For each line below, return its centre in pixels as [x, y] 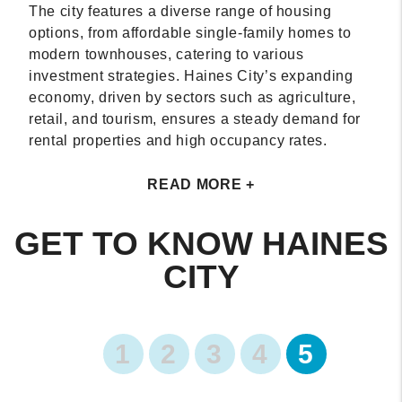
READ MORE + [201, 184]
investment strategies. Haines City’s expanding [191, 75]
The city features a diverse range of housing [180, 11]
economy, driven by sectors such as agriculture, [192, 97]
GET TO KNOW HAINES [201, 243]
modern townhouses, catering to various [166, 54]
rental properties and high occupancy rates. [178, 140]
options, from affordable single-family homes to [190, 32]
